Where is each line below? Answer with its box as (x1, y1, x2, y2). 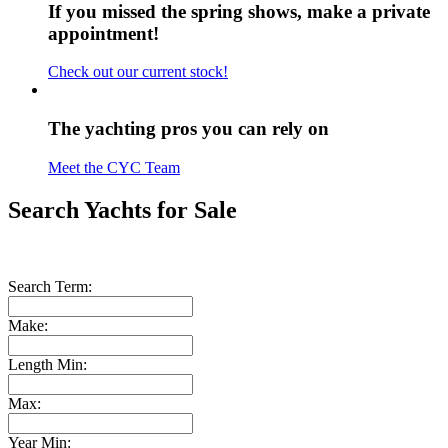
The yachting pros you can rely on (48, 117, 329, 139)
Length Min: (8, 355, 87, 373)
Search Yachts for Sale (8, 196, 237, 223)
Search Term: (8, 277, 92, 295)
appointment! (48, 22, 159, 44)
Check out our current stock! (48, 63, 228, 81)
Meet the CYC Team (48, 158, 180, 176)
